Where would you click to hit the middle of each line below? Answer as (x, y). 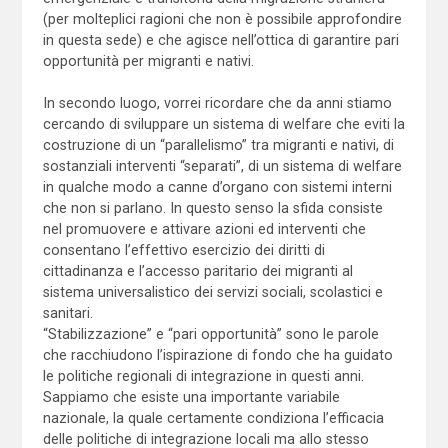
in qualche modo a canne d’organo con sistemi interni (217, 186)
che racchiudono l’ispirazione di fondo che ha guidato (217, 354)
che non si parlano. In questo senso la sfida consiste (212, 207)
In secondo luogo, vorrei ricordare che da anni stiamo (217, 102)
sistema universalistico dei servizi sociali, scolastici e (212, 291)
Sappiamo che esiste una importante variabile (191, 396)
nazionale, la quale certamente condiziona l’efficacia (213, 417)
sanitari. (67, 312)
